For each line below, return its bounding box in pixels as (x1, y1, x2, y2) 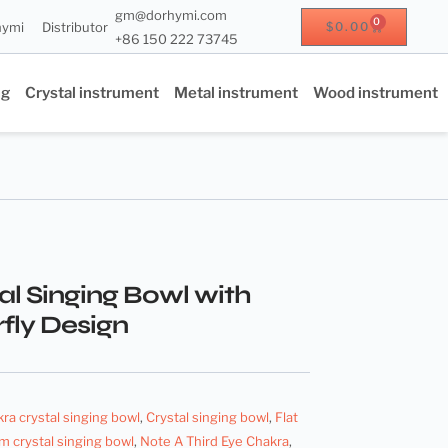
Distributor (41, 18, 108, 35)
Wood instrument (312, 84, 438, 103)
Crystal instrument (24, 84, 159, 103)
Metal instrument (173, 84, 298, 103)
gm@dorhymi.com (115, 6, 228, 23)
